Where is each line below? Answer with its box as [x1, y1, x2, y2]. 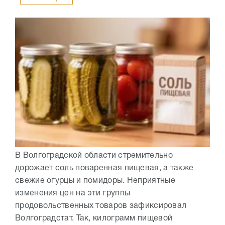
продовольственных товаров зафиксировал [15, 202, 187, 210]
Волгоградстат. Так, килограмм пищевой [15, 215, 173, 222]
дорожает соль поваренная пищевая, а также [15, 165, 194, 172]
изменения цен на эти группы [15, 190, 131, 197]
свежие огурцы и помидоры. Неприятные [15, 177, 175, 185]
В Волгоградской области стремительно [15, 152, 173, 160]
